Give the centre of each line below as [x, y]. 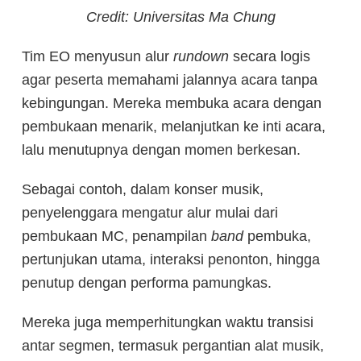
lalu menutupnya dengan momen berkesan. [161, 149]
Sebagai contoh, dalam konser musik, [143, 189]
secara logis [270, 56]
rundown [201, 56]
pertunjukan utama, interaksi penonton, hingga [171, 259]
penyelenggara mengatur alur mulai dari [150, 212]
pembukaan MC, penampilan [116, 236]
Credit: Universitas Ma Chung [180, 17]
